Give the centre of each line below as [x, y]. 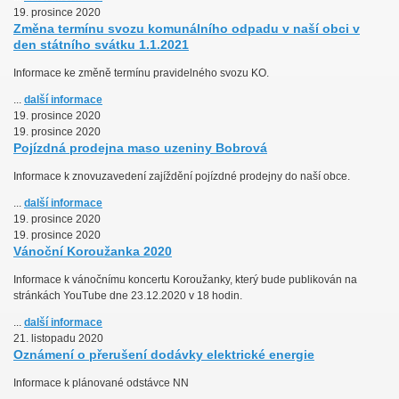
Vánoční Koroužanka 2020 [93, 252]
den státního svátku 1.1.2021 [101, 45]
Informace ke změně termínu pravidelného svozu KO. [141, 73]
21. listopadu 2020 [58, 339]
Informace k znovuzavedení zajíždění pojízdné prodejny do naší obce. [182, 177]
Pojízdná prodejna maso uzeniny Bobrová [140, 148]
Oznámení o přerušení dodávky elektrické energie [164, 355]
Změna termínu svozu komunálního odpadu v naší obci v [187, 29]
